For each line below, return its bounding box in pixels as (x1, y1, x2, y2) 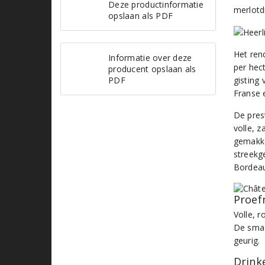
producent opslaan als (108, 63, 196, 75)
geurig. (233, 235, 260, 246)
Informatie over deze (108, 51, 192, 63)
